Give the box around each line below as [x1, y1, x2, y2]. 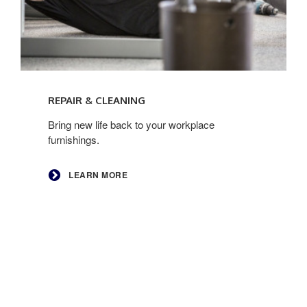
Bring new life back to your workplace [48, 117, 214, 132]
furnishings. [48, 132, 99, 147]
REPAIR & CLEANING [48, 94, 145, 107]
